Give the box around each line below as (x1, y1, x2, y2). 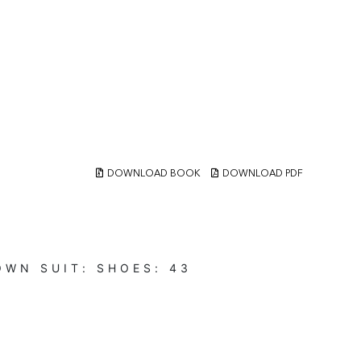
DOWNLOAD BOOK (107, 169, 200, 179)
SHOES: (96, 260, 169, 275)
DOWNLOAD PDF (222, 169, 303, 179)
